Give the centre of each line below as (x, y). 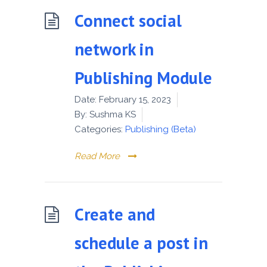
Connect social (128, 20)
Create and (115, 214)
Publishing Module (145, 77)
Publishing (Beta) (161, 129)
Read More (97, 156)
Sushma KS (111, 114)
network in (114, 49)
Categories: (99, 129)
